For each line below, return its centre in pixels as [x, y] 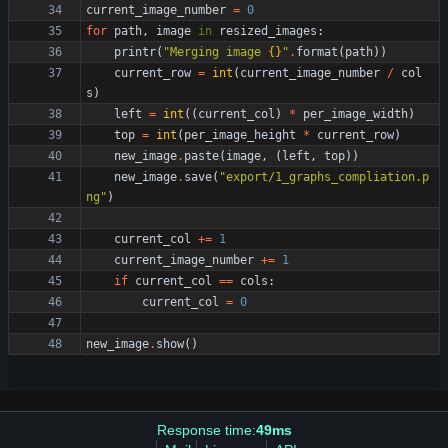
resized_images [268, 31]
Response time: [206, 430]
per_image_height [240, 135]
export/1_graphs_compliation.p [327, 177]
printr [135, 52]
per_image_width [355, 114]
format [317, 52]
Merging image [219, 52]
